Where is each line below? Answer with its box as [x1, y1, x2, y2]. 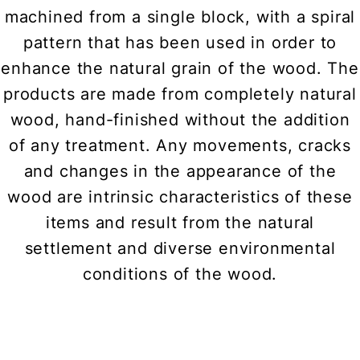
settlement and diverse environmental [24, 239, 336, 259]
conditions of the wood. [82, 264, 278, 284]
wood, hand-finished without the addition [10, 110, 350, 130]
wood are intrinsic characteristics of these [7, 187, 353, 207]
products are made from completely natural [3, 84, 357, 104]
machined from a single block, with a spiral [4, 7, 356, 27]
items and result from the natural [45, 213, 315, 233]
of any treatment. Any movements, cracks [8, 136, 352, 156]
